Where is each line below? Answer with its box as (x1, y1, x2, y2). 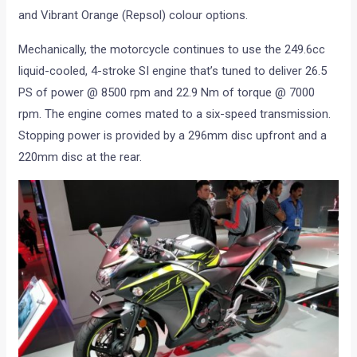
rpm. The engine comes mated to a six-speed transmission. (18, 107, 331, 122)
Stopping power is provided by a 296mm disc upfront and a (18, 128, 328, 143)
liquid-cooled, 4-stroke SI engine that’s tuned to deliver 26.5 (18, 64, 328, 79)
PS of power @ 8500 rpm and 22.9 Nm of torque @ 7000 (18, 85, 316, 100)
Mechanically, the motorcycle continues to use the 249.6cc (18, 42, 326, 57)
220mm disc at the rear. (18, 150, 143, 165)
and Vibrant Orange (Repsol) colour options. (18, 8, 249, 23)
